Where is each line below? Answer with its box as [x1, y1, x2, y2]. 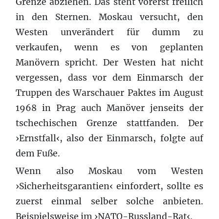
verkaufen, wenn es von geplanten [16, 42, 203, 53]
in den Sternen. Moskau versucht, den [16, 11, 203, 22]
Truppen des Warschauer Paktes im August [16, 87, 203, 98]
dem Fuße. [16, 148, 60, 159]
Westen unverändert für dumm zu [16, 26, 203, 38]
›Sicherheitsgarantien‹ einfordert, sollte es [16, 180, 203, 192]
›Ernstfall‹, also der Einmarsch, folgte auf [16, 132, 203, 144]
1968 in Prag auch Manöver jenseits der [16, 102, 203, 113]
